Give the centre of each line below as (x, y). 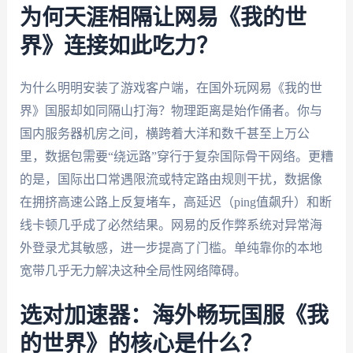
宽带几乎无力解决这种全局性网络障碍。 (133, 270)
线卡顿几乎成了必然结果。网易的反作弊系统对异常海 (171, 225)
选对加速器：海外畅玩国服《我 (174, 316)
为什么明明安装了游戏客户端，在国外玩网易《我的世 (171, 87)
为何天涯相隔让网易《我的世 (163, 18)
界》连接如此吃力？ (119, 46)
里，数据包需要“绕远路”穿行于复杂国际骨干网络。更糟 (176, 156)
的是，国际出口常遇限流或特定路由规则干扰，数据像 (171, 179)
